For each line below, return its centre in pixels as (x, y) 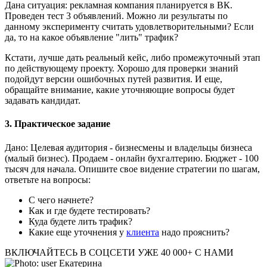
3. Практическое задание (58, 124)
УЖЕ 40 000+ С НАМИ (186, 252)
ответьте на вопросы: (48, 179)
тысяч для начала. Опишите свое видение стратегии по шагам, (132, 169)
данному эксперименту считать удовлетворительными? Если (129, 27)
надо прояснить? (194, 232)
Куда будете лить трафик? (80, 221)
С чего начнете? (61, 200)
